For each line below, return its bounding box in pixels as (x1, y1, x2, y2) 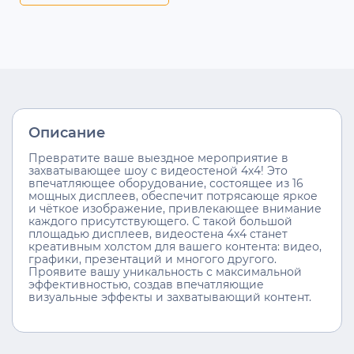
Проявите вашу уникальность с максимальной (28, 265, 302, 278)
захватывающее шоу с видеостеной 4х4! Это (28, 164, 288, 177)
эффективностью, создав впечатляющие (28, 277, 264, 291)
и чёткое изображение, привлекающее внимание (28, 201, 322, 215)
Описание (28, 123, 105, 141)
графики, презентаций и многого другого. (28, 252, 277, 265)
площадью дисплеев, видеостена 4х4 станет (28, 227, 288, 240)
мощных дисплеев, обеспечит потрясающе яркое (28, 189, 318, 202)
